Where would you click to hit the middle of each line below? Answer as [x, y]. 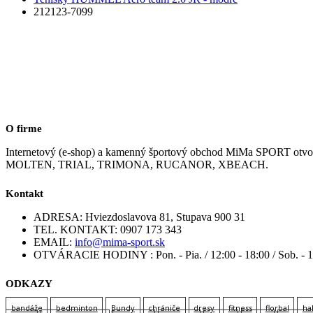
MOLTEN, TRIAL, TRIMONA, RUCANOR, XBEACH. [137, 165]
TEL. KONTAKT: [75, 230]
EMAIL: [53, 242]
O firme [24, 129]
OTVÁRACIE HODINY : [93, 255]
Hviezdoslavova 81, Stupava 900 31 [165, 217]
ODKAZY [29, 284]
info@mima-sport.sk [120, 242]
